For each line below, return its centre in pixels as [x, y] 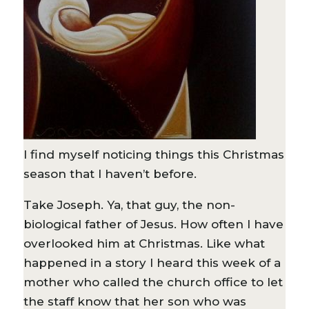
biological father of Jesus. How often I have [153, 224]
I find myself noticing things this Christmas [153, 154]
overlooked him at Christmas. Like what [144, 243]
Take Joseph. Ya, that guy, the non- [129, 205]
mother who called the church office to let [153, 282]
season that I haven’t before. [110, 173]
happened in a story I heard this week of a [152, 262]
